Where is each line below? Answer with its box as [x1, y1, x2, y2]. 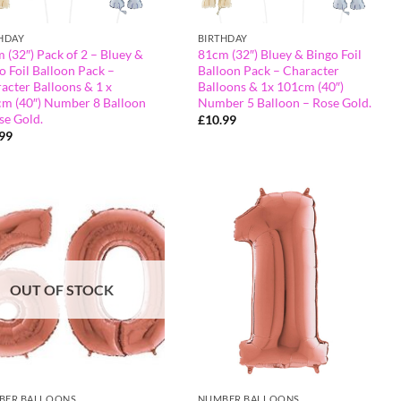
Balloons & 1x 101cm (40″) [197, 78, 344, 94]
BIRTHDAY [197, 32, 248, 45]
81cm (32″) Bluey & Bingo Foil [197, 46, 362, 62]
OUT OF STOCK [9, 281, 114, 299]
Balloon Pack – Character [197, 62, 339, 78]
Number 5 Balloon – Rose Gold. [197, 94, 371, 110]
